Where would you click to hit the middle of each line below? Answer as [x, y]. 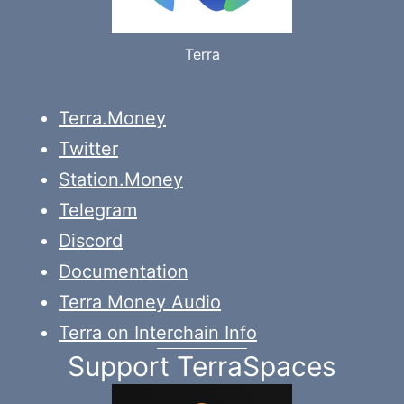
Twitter [88, 149]
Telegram [98, 211]
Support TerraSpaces [202, 367]
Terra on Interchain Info [158, 333]
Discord [91, 241]
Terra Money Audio [140, 303]
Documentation [124, 272]
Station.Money [121, 180]
